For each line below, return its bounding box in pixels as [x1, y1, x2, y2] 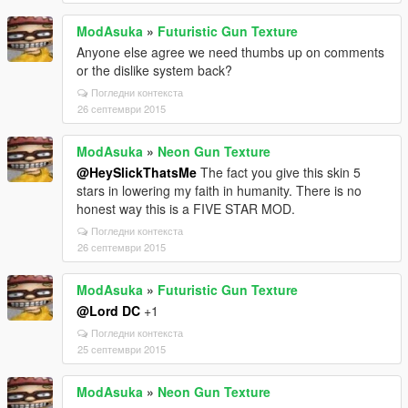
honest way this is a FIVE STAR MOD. [76, 199, 295, 218]
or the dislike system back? [76, 61, 232, 79]
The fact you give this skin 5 [197, 163, 361, 181]
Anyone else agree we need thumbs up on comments [76, 43, 384, 61]
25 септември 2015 [77, 342, 166, 356]
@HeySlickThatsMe [76, 163, 197, 181]
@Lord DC [76, 301, 140, 320]
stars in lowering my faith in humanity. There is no [76, 181, 362, 199]
